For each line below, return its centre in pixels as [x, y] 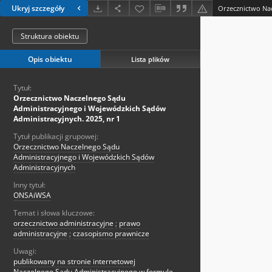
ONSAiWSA [32, 195]
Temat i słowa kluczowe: [54, 213]
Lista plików [150, 59]
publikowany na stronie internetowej [74, 262]
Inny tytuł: [29, 185]
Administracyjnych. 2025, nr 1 [67, 119]
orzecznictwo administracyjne [63, 223]
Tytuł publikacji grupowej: [56, 137]
